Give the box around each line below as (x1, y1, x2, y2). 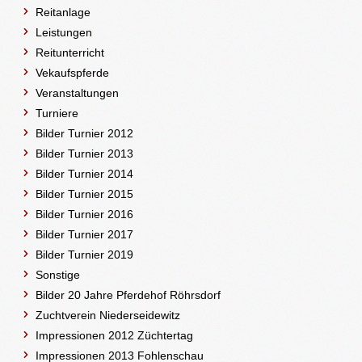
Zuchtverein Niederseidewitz (36, 308, 181, 322)
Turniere (36, 106, 79, 120)
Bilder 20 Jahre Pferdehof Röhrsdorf (36, 288, 221, 301)
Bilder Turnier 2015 (36, 187, 134, 200)
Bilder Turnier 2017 (36, 227, 134, 241)
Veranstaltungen (36, 86, 120, 99)
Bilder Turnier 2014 (36, 166, 134, 180)
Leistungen (36, 25, 93, 39)
